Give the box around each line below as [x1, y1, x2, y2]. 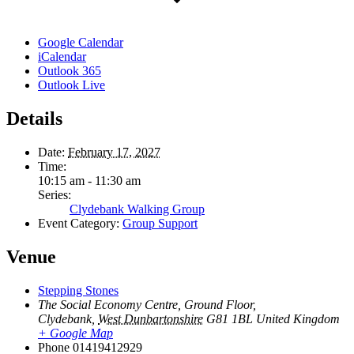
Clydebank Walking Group [70, 202, 205, 217]
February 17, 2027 [68, 145, 160, 160]
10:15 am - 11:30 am [38, 174, 141, 188]
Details [6, 108, 62, 130]
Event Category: [38, 217, 119, 231]
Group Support [122, 217, 198, 231]
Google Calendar [38, 36, 123, 50]
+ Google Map [38, 326, 113, 340]
